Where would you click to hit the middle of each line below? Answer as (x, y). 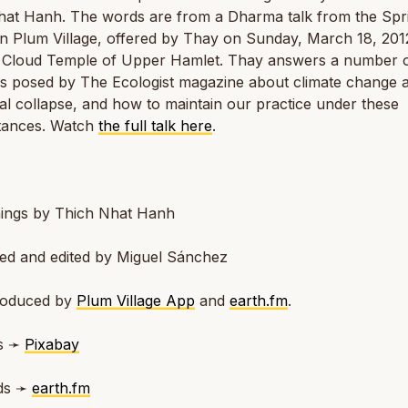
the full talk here (155, 126)
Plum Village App (136, 301)
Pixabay (52, 344)
